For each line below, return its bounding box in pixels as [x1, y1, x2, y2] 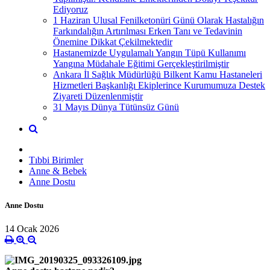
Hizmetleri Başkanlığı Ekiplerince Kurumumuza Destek [53, 80, 265, 90]
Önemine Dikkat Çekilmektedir [53, 36, 172, 47]
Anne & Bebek [29, 165, 87, 176]
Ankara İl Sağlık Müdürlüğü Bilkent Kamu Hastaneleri [53, 69, 262, 80]
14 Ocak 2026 [5, 224, 59, 234]
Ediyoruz [53, 4, 88, 14]
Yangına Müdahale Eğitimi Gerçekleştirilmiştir [53, 58, 229, 69]
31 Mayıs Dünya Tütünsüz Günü [53, 101, 179, 112]
